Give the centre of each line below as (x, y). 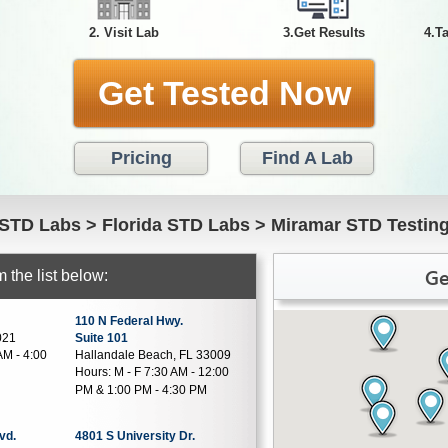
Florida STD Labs (176, 225)
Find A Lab (307, 158)
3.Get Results (324, 32)
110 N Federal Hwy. (128, 320)
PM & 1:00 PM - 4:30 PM (140, 390)
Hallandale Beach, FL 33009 (152, 354)
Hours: (92, 371)
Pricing (141, 158)
